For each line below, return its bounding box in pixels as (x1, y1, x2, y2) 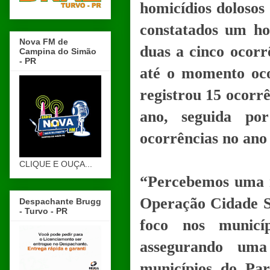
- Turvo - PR (19, 206, 67, 216)
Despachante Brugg (19, 196, 101, 206)
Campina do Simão (19, 46, 96, 57)
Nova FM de (19, 37, 68, 47)
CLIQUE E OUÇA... (19, 159, 92, 169)
